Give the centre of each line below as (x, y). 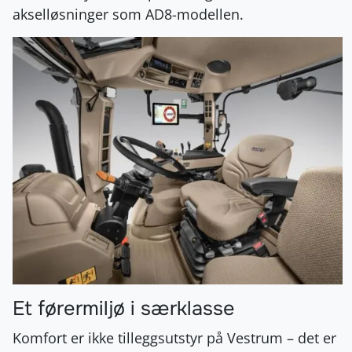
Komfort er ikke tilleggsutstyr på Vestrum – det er (174, 337)
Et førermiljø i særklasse (124, 308)
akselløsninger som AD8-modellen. (128, 14)
